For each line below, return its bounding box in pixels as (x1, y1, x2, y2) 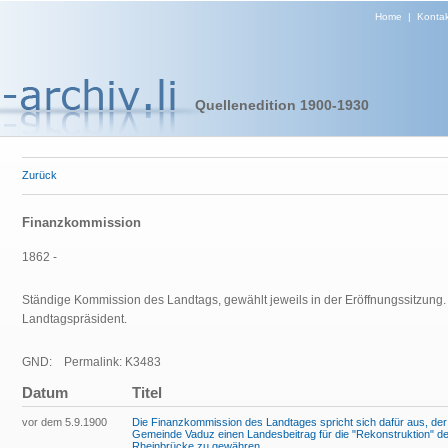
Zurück (22, 169, 57, 181)
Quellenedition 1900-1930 (194, 97, 369, 113)
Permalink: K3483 (52, 355, 161, 369)
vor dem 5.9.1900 (22, 416, 107, 428)
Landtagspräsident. (22, 312, 127, 326)
